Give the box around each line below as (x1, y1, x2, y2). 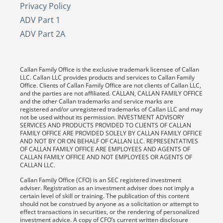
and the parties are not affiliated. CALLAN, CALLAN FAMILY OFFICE (20, 89, 203, 98)
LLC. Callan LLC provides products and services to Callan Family (20, 73, 195, 82)
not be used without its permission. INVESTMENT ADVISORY (20, 112, 184, 121)
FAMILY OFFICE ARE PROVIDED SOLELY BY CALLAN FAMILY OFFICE (20, 128, 202, 137)
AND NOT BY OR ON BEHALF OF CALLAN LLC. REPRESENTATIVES (20, 136, 198, 145)
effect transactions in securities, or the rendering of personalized (20, 208, 199, 217)
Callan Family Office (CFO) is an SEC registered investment (20, 176, 181, 185)
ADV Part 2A (20, 28, 65, 39)
